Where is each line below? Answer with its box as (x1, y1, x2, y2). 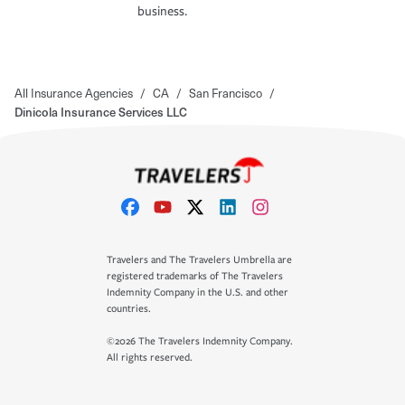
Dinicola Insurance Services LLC (14, 102, 187, 120)
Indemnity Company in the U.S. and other (107, 287, 288, 298)
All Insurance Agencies (14, 83, 133, 101)
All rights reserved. (107, 352, 193, 363)
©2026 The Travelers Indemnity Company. (107, 335, 293, 347)
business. (137, 3, 187, 19)
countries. (107, 303, 151, 315)
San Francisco (189, 83, 262, 101)
